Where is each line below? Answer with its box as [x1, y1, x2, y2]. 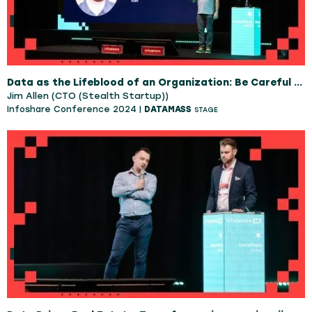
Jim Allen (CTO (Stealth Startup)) [7, 90, 169, 101]
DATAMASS [144, 104, 192, 114]
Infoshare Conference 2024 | [7, 104, 144, 114]
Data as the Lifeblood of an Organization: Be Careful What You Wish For [294, 76, 302, 88]
